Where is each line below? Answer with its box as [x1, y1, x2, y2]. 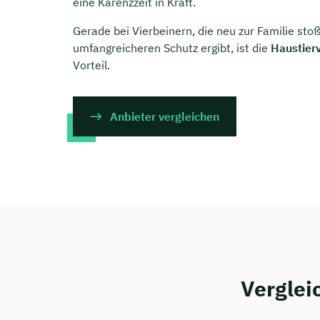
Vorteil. [73, 58, 110, 73]
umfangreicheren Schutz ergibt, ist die [73, 41, 271, 56]
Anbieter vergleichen [110, 109, 219, 124]
